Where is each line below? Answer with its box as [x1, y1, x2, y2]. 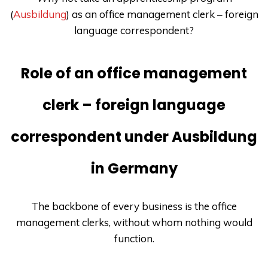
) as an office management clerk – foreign [66, 8, 258, 21]
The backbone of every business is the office [31, 199, 237, 212]
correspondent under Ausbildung [11, 127, 257, 147]
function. [114, 232, 154, 245]
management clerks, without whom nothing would [16, 215, 252, 229]
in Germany [90, 159, 178, 179]
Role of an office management [21, 63, 247, 84]
